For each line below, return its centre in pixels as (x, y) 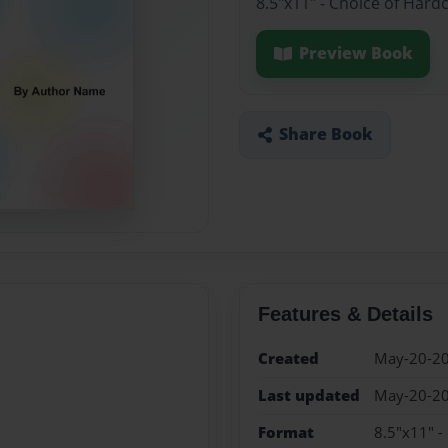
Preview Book (355, 53)
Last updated (308, 395)
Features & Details (345, 313)
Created (288, 358)
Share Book (325, 134)
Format (285, 433)
